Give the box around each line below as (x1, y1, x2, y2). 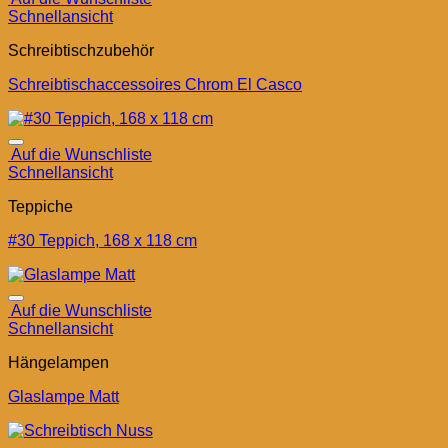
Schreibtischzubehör (8, 42, 154, 60)
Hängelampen (8, 354, 109, 372)
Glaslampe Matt (8, 388, 119, 406)
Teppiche (8, 198, 73, 216)
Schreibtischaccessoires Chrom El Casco (8, 76, 302, 94)
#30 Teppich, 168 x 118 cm (8, 232, 197, 250)
